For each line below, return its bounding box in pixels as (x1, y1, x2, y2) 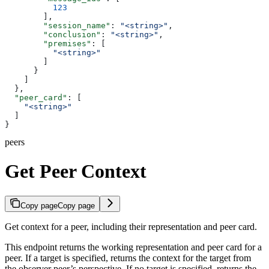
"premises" (5, 38, 91, 48)
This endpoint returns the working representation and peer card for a (5, 241, 262, 252)
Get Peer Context (5, 160, 147, 183)
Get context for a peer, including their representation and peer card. (5, 221, 257, 232)
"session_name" (5, 20, 110, 30)
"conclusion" (5, 29, 101, 39)
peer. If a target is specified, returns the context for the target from (5, 252, 251, 263)
